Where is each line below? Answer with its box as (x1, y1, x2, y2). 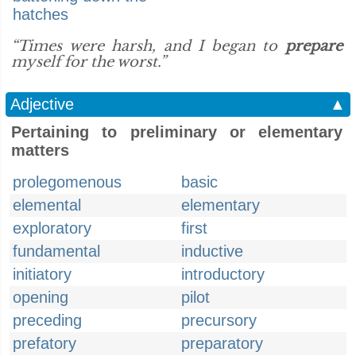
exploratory (13, 219, 91, 237)
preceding (13, 311, 82, 329)
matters (11, 141, 69, 159)
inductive (181, 242, 243, 260)
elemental (13, 196, 81, 214)
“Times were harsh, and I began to (11, 37, 285, 55)
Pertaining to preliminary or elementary (11, 123, 342, 141)
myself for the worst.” (11, 53, 166, 71)
